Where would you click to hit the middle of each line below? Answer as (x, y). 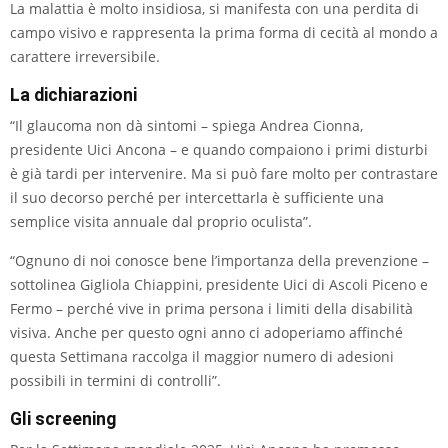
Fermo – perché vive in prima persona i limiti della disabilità (211, 309)
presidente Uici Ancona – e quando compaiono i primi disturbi (219, 150)
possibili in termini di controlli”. (115, 381)
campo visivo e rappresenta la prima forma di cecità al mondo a (224, 33)
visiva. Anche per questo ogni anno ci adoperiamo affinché (206, 333)
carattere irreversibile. (85, 57)
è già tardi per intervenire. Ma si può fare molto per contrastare (224, 174)
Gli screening (63, 419)
